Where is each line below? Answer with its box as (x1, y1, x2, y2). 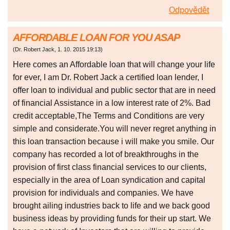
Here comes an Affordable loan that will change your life (13, 60, 215, 69)
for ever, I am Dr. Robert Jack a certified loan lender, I (13, 73, 203, 82)
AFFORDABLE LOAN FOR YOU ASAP (13, 32, 180, 44)
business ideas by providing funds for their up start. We (13, 214, 211, 223)
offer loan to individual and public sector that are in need (13, 86, 216, 95)
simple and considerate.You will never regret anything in (13, 124, 216, 133)
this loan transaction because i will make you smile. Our (13, 137, 214, 146)
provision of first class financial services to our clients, (13, 163, 206, 172)
